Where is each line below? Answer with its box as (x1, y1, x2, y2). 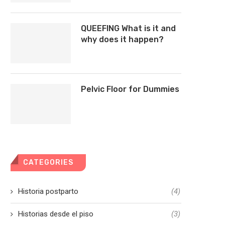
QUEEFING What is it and (81, 24, 176, 33)
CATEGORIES (23, 158, 73, 167)
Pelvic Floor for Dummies (81, 84, 179, 94)
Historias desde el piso (18, 209, 93, 218)
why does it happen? (81, 35, 164, 44)
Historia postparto (18, 187, 78, 196)
